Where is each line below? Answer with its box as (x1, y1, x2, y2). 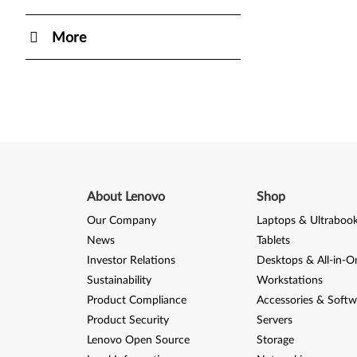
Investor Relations (86, 255, 175, 266)
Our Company (86, 215, 156, 226)
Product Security (86, 315, 169, 326)
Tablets (256, 235, 290, 246)
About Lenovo (86, 190, 165, 203)
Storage (256, 335, 294, 346)
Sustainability (86, 275, 151, 286)
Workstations (256, 275, 323, 286)
